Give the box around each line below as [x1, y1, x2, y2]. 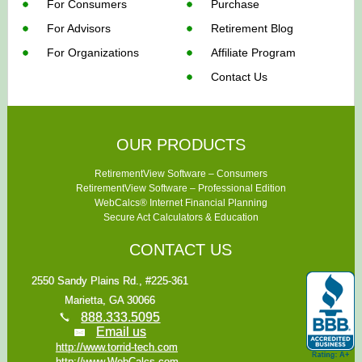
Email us [95, 324, 146, 339]
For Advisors [47, 21, 112, 35]
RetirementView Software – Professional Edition [75, 182, 286, 194]
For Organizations [47, 45, 140, 59]
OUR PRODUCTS [116, 135, 246, 154]
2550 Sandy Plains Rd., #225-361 [32, 274, 189, 287]
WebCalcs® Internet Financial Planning [94, 196, 267, 208]
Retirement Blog [211, 21, 294, 35]
